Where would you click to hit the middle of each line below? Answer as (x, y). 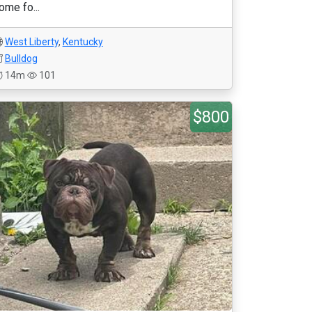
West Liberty (31, 42)
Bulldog (21, 58)
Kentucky (83, 42)
